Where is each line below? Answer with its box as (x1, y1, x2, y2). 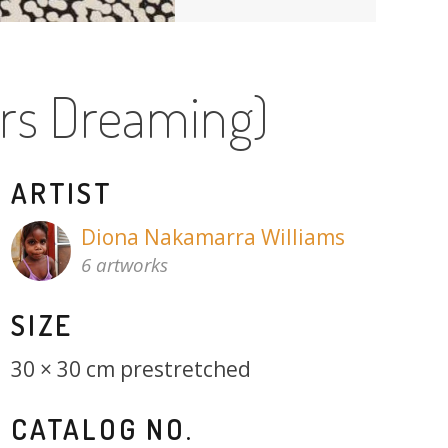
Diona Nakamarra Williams (81, 223, 345, 252)
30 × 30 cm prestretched (11, 354, 251, 383)
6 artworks (81, 252, 168, 278)
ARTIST (11, 175, 113, 212)
